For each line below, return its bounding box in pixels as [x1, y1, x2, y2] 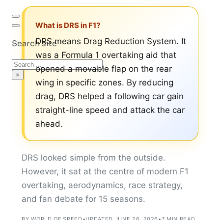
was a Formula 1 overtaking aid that [35, 50, 177, 60]
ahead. [35, 118, 63, 129]
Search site [12, 38, 57, 49]
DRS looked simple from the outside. [22, 152, 166, 163]
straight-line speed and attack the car [35, 105, 185, 115]
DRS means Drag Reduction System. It [35, 36, 187, 46]
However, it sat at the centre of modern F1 [22, 166, 189, 176]
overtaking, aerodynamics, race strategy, [22, 180, 183, 190]
